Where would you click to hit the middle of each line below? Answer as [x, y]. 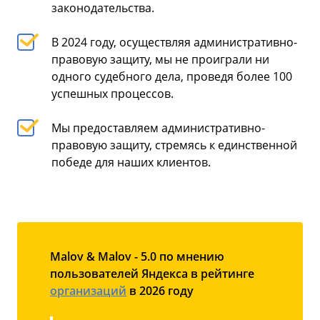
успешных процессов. [112, 93]
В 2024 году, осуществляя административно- [174, 42]
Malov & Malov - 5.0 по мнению [137, 256]
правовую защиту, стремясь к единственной [174, 145]
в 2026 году [160, 290]
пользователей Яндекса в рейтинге [152, 273]
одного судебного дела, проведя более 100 [172, 76]
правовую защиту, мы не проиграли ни [160, 59]
